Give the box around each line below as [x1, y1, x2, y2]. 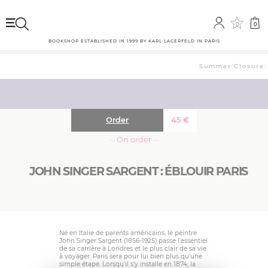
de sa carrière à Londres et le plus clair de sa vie [59, 245, 206, 253]
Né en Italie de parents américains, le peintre [59, 229, 197, 237]
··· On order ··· [109, 135, 159, 144]
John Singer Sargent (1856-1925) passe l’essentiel [59, 237, 208, 245]
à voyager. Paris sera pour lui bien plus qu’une [59, 252, 202, 261]
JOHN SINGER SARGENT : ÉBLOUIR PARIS [29, 164, 248, 179]
